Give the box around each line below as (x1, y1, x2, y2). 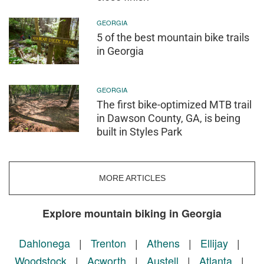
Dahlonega (18, 235, 70, 250)
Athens (146, 235, 180, 250)
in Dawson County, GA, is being (97, 112, 241, 125)
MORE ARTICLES (98, 173, 166, 183)
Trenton (90, 235, 126, 250)
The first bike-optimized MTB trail (97, 98, 252, 111)
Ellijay (200, 235, 228, 250)
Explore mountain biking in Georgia (42, 205, 222, 221)
